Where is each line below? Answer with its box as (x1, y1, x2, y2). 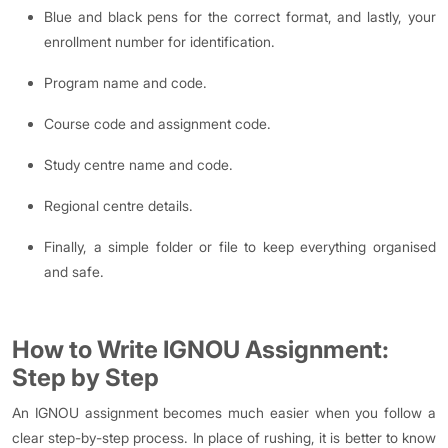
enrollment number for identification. (44, 33, 275, 51)
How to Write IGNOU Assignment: (12, 335, 389, 365)
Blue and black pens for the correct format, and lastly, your (44, 8, 436, 26)
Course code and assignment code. (44, 115, 271, 133)
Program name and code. (44, 74, 207, 92)
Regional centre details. (44, 197, 193, 215)
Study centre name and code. (44, 156, 233, 174)
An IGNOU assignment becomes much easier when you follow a (12, 404, 436, 422)
